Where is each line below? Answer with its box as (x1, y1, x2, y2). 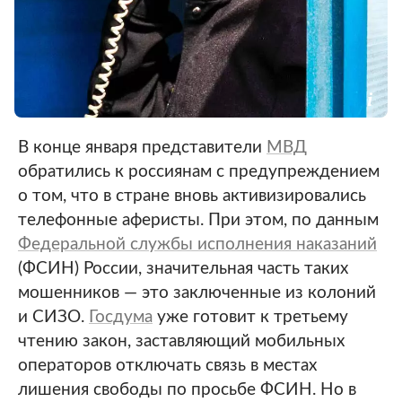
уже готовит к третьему (153, 309, 348, 326)
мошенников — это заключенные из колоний (18, 284, 376, 301)
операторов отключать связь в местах (18, 357, 317, 374)
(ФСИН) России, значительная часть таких (18, 260, 348, 277)
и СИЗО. (18, 309, 89, 326)
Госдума (89, 309, 153, 326)
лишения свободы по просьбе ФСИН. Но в (18, 381, 356, 398)
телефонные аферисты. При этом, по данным (18, 212, 379, 229)
